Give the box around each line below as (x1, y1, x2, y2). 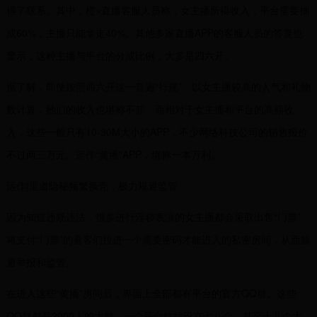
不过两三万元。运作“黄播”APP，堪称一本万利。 (6, 147, 221, 161)
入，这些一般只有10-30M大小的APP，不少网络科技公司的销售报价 (6, 125, 308, 139)
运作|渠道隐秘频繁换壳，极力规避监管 (6, 178, 178, 192)
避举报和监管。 (6, 255, 76, 269)
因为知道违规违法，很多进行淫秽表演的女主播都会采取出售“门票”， (6, 209, 311, 224)
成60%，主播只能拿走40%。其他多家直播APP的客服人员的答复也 (6, 25, 303, 40)
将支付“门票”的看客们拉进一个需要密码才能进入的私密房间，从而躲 (6, 232, 311, 246)
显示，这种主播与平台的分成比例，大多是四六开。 (6, 48, 234, 62)
